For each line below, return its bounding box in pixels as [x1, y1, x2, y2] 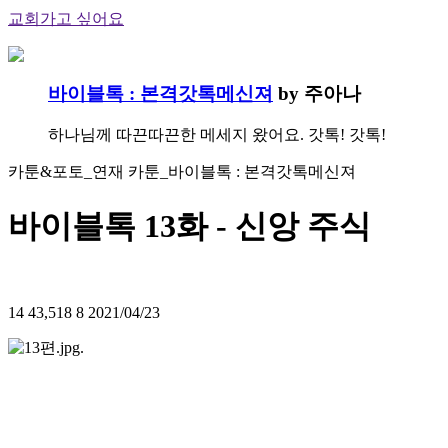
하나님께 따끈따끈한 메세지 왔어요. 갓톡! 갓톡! [48, 126, 386, 144]
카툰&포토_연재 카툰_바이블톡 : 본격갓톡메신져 [8, 163, 356, 181]
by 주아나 [278, 82, 361, 104]
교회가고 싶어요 [8, 10, 124, 27]
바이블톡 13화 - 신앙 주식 [8, 207, 371, 244]
